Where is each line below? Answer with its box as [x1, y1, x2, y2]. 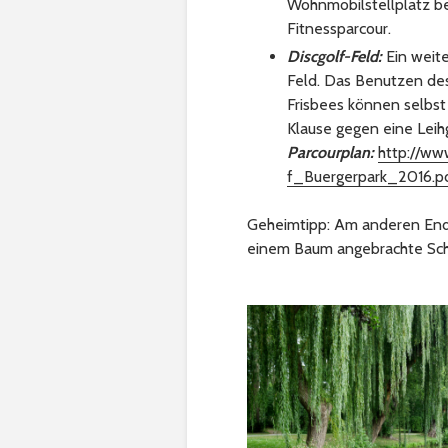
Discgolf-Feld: [287, 47, 382, 67]
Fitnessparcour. [287, 19, 391, 39]
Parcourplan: [287, 143, 374, 163]
